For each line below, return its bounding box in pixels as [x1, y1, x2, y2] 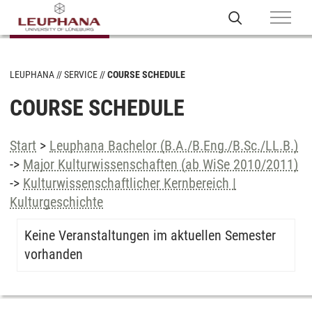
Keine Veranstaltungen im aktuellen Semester [24, 227, 276, 244]
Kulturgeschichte [10, 194, 103, 210]
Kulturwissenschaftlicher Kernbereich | [23, 175, 236, 192]
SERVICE [64, 69, 97, 80]
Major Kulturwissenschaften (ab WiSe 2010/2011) [23, 156, 298, 173]
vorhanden [24, 246, 83, 263]
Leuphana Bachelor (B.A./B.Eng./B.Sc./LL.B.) [49, 137, 298, 154]
